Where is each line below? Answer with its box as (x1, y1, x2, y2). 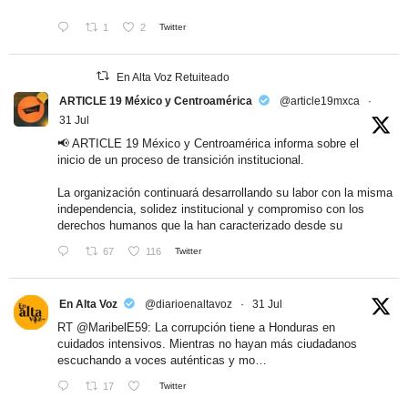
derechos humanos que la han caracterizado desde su (57, 218, 342, 232)
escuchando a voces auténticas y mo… (57, 352, 267, 367)
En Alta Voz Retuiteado (117, 70, 230, 84)
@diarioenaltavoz (145, 297, 232, 311)
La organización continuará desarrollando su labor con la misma (57, 185, 393, 199)
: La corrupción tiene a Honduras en (148, 320, 335, 334)
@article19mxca (280, 94, 360, 107)
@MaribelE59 (76, 320, 148, 334)
